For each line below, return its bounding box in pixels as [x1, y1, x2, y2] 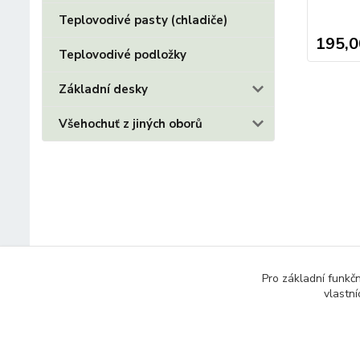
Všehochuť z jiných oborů [59, 116, 202, 132]
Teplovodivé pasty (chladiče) [59, 12, 227, 28]
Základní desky [59, 81, 148, 97]
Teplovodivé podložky [59, 47, 186, 63]
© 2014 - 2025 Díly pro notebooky [42, 292, 243, 309]
